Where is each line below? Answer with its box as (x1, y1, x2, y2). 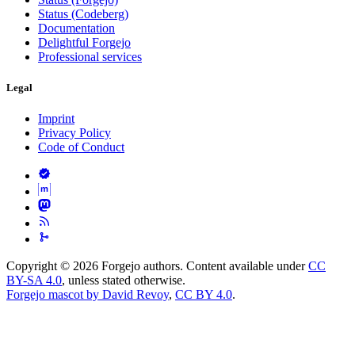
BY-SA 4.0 (6, 273, 62, 288)
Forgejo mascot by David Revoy (6, 288, 169, 302)
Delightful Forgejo (38, 35, 131, 49)
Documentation (38, 21, 115, 35)
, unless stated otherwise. (62, 273, 185, 288)
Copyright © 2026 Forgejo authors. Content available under (6, 259, 308, 273)
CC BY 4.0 (175, 288, 232, 302)
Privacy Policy (38, 126, 111, 140)
